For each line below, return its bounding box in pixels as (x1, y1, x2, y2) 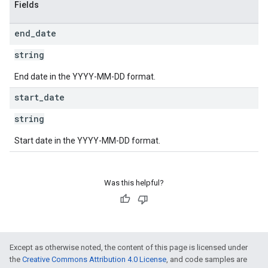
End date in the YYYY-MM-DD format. (14, 72, 156, 81)
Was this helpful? (104, 178, 164, 187)
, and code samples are (166, 255, 247, 264)
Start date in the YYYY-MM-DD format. (14, 136, 160, 145)
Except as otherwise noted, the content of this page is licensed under (10, 243, 248, 252)
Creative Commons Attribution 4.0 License (22, 255, 166, 264)
